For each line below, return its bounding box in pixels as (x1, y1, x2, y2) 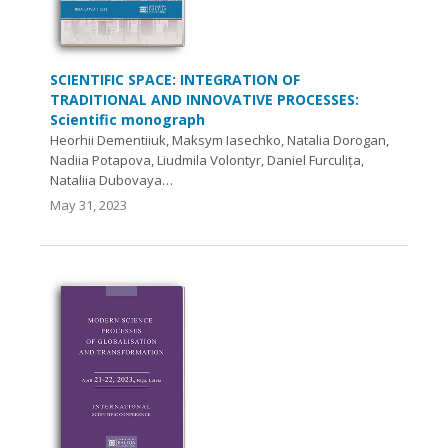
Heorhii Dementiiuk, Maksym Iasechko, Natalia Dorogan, (50, 131, 389, 150)
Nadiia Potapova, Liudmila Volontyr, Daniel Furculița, (50, 151, 364, 170)
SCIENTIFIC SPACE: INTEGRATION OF (50, 70, 300, 90)
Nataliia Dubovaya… (50, 171, 173, 190)
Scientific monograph (50, 110, 205, 130)
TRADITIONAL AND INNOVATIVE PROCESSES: (50, 90, 359, 110)
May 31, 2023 (50, 196, 127, 215)
